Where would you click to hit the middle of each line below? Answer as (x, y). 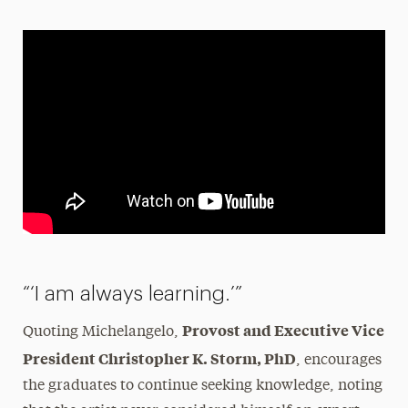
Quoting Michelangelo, (102, 332)
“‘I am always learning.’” (132, 293)
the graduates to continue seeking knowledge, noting (202, 386)
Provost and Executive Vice (283, 329)
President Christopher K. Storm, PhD (159, 357)
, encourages (338, 360)
